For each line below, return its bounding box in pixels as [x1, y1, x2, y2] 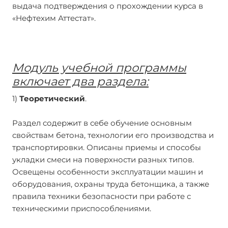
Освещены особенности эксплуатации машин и [12, 167, 203, 177]
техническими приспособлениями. [12, 204, 151, 213]
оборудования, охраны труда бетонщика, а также [12, 179, 209, 189]
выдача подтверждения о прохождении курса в [12, 1, 203, 11]
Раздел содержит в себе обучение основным [12, 118, 192, 128]
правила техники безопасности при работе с [12, 191, 191, 201]
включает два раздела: [12, 74, 149, 89]
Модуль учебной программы [12, 61, 186, 75]
